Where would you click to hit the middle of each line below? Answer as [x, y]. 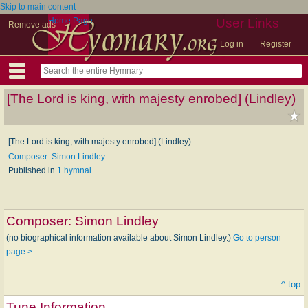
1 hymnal [74, 170]
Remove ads [32, 25]
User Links [247, 23]
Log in [232, 44]
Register [276, 44]
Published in [33, 170]
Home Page [70, 21]
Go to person [257, 238]
